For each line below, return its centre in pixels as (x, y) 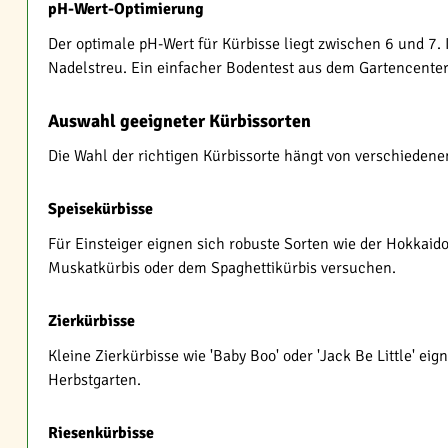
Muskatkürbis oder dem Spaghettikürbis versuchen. (222, 268)
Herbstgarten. (94, 380)
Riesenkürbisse (101, 433)
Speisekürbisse (100, 209)
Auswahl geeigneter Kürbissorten (179, 121)
